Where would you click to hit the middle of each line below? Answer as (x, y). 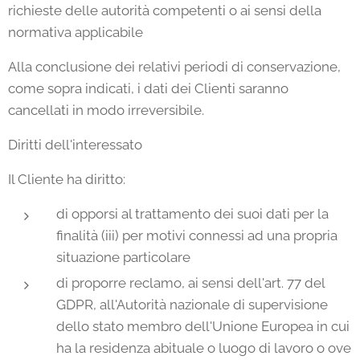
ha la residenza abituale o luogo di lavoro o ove (204, 348)
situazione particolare (123, 257)
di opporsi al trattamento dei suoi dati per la (192, 214)
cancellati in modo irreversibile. (106, 110)
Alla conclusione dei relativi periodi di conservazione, (174, 67)
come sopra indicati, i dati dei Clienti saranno (148, 88)
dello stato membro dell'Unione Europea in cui (203, 326)
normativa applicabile (76, 32)
